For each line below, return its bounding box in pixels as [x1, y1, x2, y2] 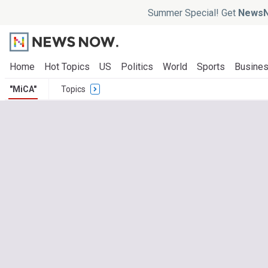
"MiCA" [10, 84, 36, 94]
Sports [197, 61, 225, 72]
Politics [121, 61, 153, 72]
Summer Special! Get [147, 7, 238, 19]
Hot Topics [44, 61, 90, 72]
